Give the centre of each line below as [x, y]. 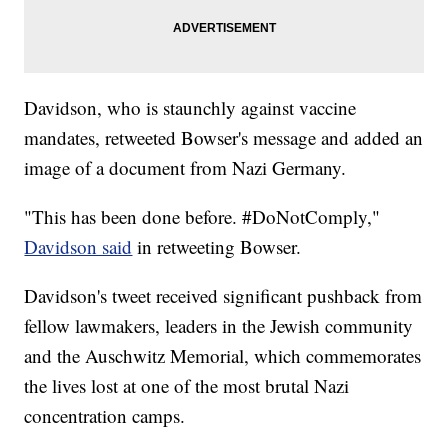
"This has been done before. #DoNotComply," [202, 217]
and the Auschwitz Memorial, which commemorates [223, 356]
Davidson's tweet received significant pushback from [223, 296]
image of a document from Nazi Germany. [185, 168]
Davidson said [78, 247]
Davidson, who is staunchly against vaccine [190, 108]
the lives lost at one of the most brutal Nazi [187, 386]
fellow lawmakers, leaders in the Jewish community [219, 326]
